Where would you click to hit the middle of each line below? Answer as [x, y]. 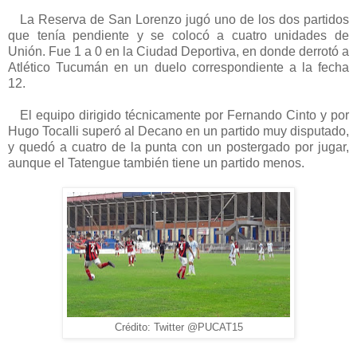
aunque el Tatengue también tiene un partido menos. [156, 163]
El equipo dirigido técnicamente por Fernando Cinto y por [178, 116]
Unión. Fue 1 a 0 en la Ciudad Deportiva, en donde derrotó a [178, 52]
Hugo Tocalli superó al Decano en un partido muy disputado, [178, 131]
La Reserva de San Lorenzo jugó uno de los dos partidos [178, 20]
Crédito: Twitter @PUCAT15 [178, 328]
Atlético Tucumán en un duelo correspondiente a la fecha [178, 68]
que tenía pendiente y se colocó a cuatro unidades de [178, 36]
